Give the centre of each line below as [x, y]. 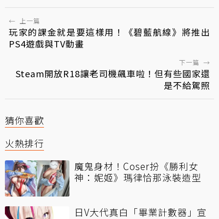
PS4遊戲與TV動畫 [46, 43]
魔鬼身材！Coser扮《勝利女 [136, 166]
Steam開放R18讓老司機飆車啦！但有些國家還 [113, 73]
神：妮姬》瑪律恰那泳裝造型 [138, 177]
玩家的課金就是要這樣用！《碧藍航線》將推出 [109, 32]
